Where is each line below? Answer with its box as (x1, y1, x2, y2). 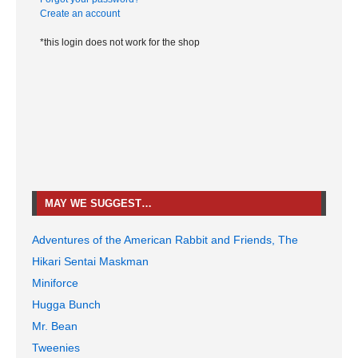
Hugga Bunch (32, 297, 101, 311)
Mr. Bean (32, 319, 78, 332)
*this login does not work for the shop (40, 36, 200, 48)
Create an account (40, 7, 120, 19)
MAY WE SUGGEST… (45, 197, 152, 209)
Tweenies (32, 340, 80, 354)
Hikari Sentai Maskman (32, 254, 149, 268)
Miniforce (32, 276, 78, 289)
